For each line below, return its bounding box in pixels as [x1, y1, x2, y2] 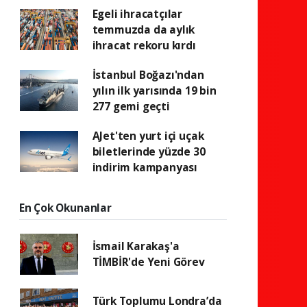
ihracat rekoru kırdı [92, 37, 196, 53]
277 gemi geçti [92, 98, 170, 114]
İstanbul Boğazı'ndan [92, 66, 204, 82]
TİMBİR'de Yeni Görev [92, 254, 205, 269]
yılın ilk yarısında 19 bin [92, 82, 217, 98]
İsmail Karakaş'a [92, 238, 180, 254]
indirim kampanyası [92, 159, 198, 175]
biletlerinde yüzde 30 [92, 143, 206, 159]
